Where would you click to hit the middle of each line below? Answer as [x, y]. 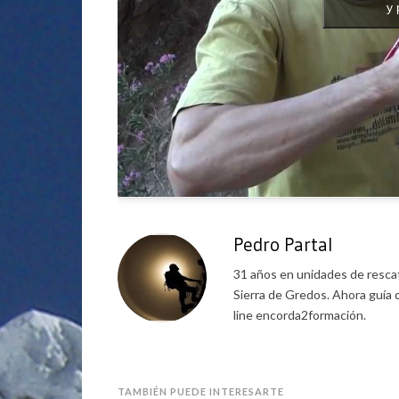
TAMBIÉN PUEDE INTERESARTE [201, 391]
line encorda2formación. [300, 314]
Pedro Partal [283, 244]
